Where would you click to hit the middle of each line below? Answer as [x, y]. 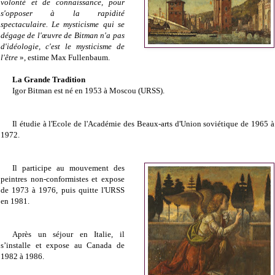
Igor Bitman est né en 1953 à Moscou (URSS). [88, 91]
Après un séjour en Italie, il [68, 234]
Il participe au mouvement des [68, 168]
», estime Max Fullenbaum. [64, 58]
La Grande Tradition [48, 80]
